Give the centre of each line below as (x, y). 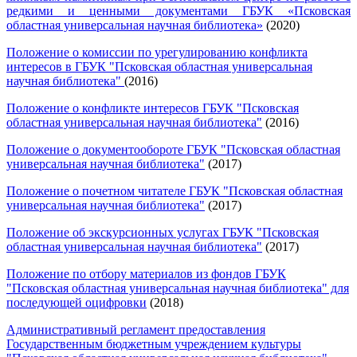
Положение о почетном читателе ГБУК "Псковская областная (175, 190)
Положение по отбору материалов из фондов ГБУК (146, 273)
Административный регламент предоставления (136, 329)
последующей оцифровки (76, 302)
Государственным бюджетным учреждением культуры (154, 343)
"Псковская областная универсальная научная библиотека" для (178, 288)
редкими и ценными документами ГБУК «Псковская (178, 10)
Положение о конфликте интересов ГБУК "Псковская (153, 108)
